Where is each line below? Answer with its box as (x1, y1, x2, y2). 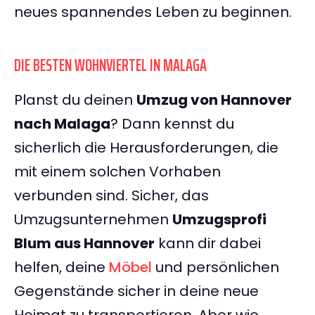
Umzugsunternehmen (14, 210, 172, 230)
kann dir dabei (155, 233, 261, 254)
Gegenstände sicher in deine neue (14, 281, 259, 302)
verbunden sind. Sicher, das (14, 186, 209, 206)
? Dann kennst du (110, 114, 234, 134)
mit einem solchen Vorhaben (14, 162, 221, 182)
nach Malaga (14, 114, 110, 134)
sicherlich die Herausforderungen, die (14, 138, 278, 158)
